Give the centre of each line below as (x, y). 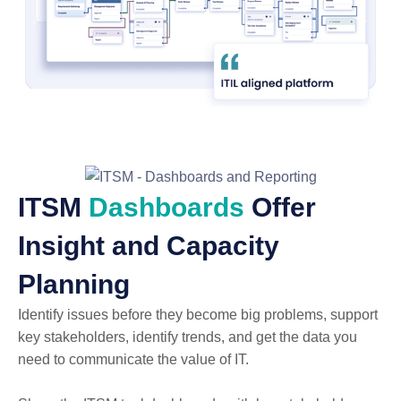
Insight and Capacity (149, 245)
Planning (74, 284)
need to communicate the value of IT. (135, 359)
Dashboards (170, 207)
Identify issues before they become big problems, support (198, 314)
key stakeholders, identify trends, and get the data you (188, 337)
